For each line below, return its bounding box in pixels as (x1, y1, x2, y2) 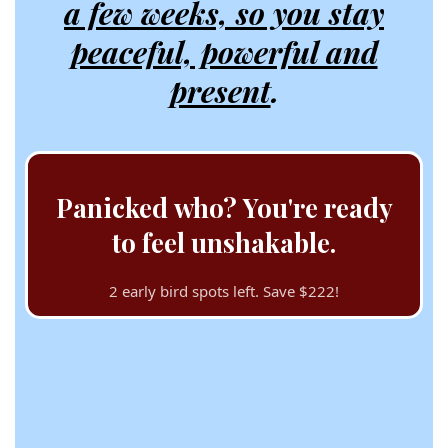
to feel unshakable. (111, 223, 337, 262)
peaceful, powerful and (70, 32, 378, 72)
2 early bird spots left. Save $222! (109, 279, 340, 303)
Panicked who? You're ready (55, 188, 393, 227)
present (169, 71, 271, 111)
